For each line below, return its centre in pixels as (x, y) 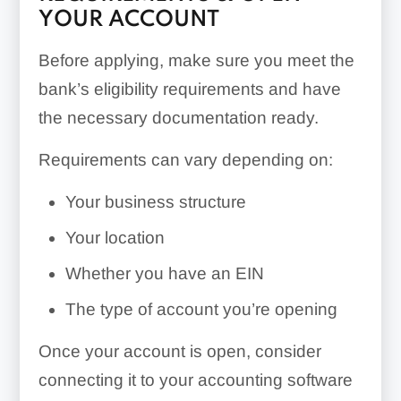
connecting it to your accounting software (195, 380)
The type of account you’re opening (201, 309)
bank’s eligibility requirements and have (189, 89)
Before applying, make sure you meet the (196, 60)
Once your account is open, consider (179, 351)
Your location (115, 237)
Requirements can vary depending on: (185, 159)
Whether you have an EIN (164, 273)
